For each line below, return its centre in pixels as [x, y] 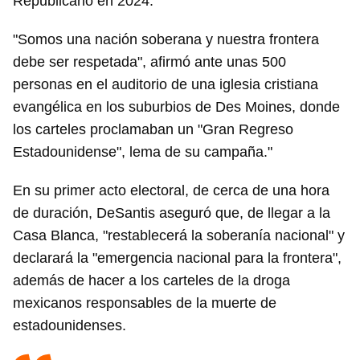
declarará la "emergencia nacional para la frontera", [177, 258]
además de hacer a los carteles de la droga [151, 281]
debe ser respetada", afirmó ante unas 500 [149, 62]
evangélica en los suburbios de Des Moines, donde [176, 107]
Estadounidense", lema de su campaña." [143, 152]
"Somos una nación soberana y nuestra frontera [166, 40]
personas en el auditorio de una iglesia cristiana [166, 85]
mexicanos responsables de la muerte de [145, 303]
